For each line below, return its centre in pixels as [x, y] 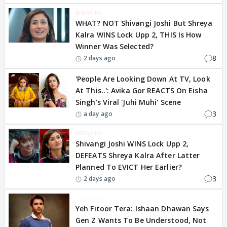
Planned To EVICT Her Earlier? [129, 167]
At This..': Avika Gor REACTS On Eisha [142, 90]
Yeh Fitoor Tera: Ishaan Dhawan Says [142, 209]
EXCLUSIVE [90, 198]
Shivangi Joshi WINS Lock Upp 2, [132, 144]
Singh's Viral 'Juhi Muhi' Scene [128, 102]
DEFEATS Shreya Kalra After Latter [138, 155]
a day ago [98, 113]
